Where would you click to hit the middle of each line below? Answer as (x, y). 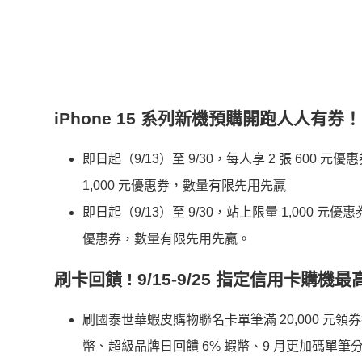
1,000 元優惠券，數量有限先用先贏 (184, 185)
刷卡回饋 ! (93, 279)
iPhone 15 (97, 118)
